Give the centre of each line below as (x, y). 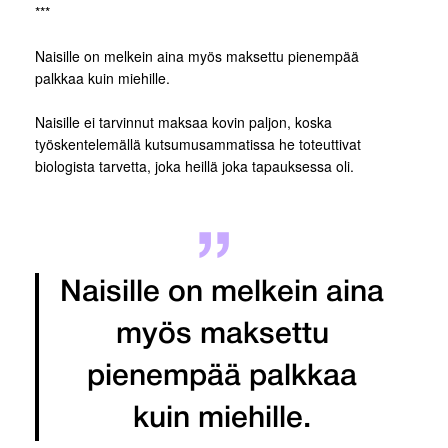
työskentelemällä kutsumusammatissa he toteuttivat (198, 144)
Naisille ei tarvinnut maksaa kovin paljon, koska (183, 122)
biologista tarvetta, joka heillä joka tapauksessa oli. (194, 166)
